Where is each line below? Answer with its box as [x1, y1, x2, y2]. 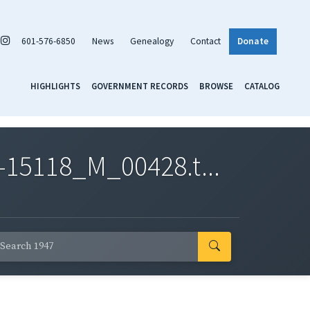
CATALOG [244, 80, 280, 91]
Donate [237, 35, 268, 47]
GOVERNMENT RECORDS [91, 80, 188, 91]
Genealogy [130, 35, 174, 47]
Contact [190, 35, 221, 47]
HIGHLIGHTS [30, 80, 80, 91]
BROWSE [199, 80, 233, 91]
